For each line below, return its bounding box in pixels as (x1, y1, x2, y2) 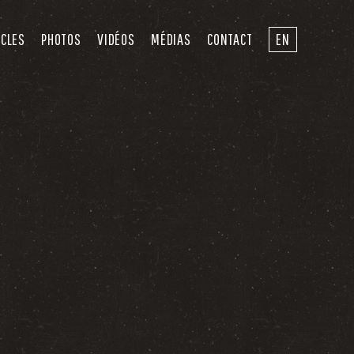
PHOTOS (41, 30, 81, 48)
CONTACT (207, 30, 253, 48)
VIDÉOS (97, 30, 135, 48)
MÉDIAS (151, 30, 191, 48)
